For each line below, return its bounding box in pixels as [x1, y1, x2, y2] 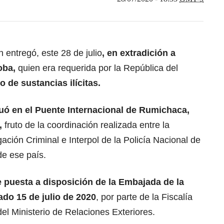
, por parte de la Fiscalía [96, 191, 192, 202]
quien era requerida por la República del [15, 62, 178, 73]
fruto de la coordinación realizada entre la [2, 119, 169, 130]
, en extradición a [102, 47, 175, 58]
